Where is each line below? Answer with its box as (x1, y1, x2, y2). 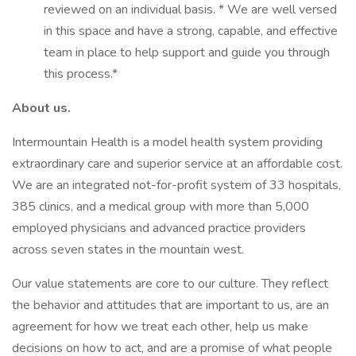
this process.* (44, 65, 118, 83)
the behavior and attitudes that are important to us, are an (12, 296, 329, 314)
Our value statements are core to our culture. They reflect (12, 275, 328, 292)
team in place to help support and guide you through (44, 44, 330, 61)
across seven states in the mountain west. (12, 241, 244, 258)
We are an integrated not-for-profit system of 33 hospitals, (12, 176, 341, 194)
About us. (12, 99, 71, 117)
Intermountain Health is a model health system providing (12, 133, 323, 151)
